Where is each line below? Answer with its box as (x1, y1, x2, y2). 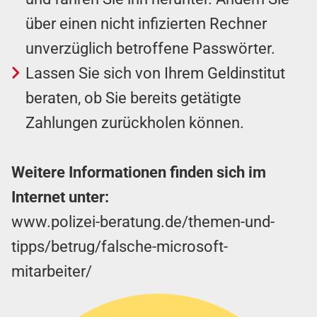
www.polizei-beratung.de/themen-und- (11, 213, 275, 231)
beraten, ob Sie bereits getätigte (25, 89, 241, 108)
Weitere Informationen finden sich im (11, 163, 266, 182)
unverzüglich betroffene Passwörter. (25, 40, 275, 58)
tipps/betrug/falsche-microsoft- (11, 238, 228, 256)
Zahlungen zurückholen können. (25, 114, 244, 132)
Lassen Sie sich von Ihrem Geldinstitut (25, 64, 285, 83)
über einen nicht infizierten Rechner (25, 15, 267, 33)
